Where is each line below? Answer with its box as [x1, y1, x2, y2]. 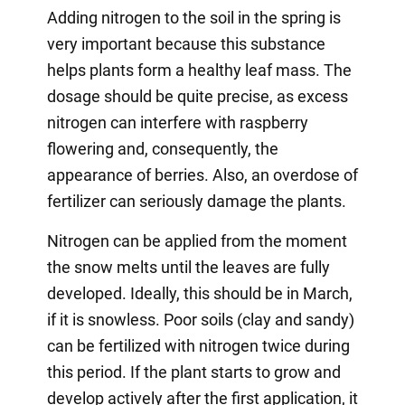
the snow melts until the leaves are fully [46, 257, 330, 277]
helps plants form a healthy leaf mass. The [46, 60, 352, 80]
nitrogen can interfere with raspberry [46, 112, 308, 132]
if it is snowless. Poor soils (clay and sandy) [46, 309, 354, 329]
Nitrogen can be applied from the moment [46, 231, 347, 250]
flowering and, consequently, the [46, 138, 278, 158]
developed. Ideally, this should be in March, [46, 283, 353, 303]
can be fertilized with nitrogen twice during [46, 335, 350, 355]
